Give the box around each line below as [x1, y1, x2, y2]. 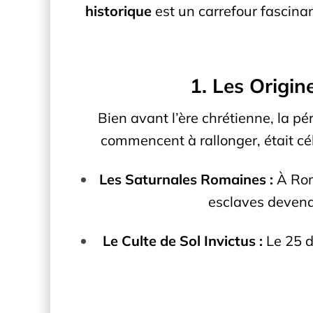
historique [85, 1, 152, 20]
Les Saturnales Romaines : [99, 170, 273, 188]
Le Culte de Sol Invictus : [103, 231, 263, 249]
